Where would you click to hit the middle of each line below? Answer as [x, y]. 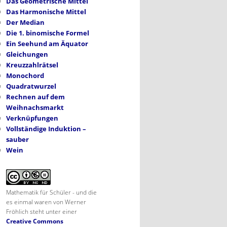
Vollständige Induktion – [46, 129]
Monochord [25, 76]
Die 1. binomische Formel [48, 33]
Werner [75, 202]
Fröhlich [17, 211]
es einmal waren [29, 202]
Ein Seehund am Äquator [47, 44]
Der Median [25, 23]
